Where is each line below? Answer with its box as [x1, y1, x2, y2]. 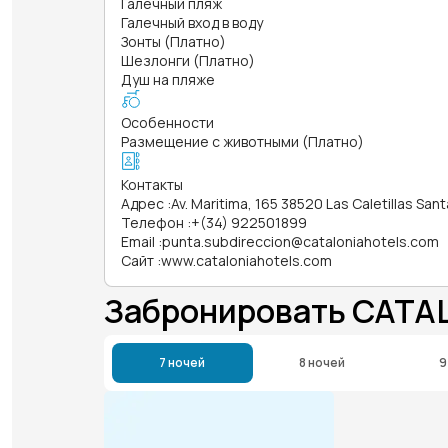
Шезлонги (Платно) [121, 50, 255, 70]
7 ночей [159, 353, 206, 371]
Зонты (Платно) [121, 31, 226, 51]
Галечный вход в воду [121, 12, 263, 32]
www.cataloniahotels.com [161, 250, 332, 270]
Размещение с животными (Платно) [121, 131, 364, 151]
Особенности [121, 112, 214, 132]
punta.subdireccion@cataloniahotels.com [162, 231, 439, 251]
